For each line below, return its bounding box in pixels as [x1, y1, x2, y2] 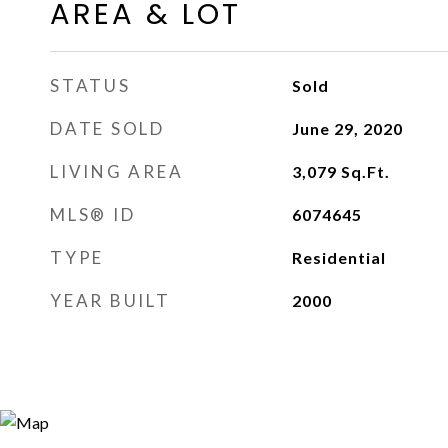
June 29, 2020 [291, 119, 403, 138]
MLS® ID [50, 204, 136, 225]
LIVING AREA [50, 161, 184, 182]
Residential [291, 248, 386, 267]
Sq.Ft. [340, 162, 390, 181]
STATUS [50, 75, 131, 96]
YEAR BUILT [50, 290, 171, 311]
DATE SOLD [50, 118, 165, 139]
